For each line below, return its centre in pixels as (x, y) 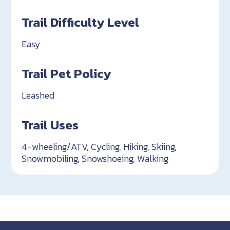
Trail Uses (50, 125)
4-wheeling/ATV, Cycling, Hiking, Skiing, (99, 147)
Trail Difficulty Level (81, 22)
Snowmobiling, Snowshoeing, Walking (95, 159)
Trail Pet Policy (67, 74)
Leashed (38, 95)
